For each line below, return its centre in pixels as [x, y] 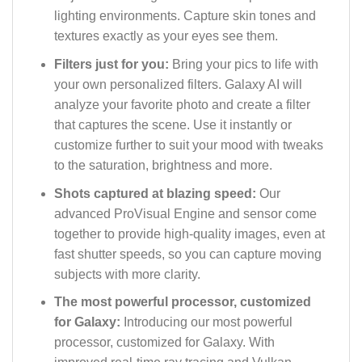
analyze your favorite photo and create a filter [182, 105]
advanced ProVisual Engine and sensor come [185, 213]
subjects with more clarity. [127, 274]
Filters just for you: [113, 64]
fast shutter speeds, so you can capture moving [187, 254]
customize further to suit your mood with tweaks [188, 145]
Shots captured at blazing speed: [156, 193]
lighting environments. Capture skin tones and [185, 16]
